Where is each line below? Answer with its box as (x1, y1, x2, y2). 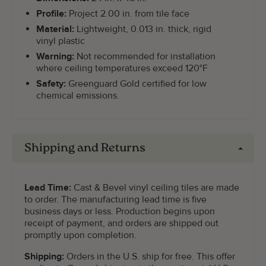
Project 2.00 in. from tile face (66, 8, 189, 20)
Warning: (36, 50, 74, 62)
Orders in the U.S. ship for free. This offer (64, 251, 235, 262)
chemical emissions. (36, 90, 119, 102)
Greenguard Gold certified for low (66, 78, 207, 90)
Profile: (36, 8, 66, 20)
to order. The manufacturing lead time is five (24, 194, 207, 205)
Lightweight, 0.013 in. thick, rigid (74, 23, 211, 35)
